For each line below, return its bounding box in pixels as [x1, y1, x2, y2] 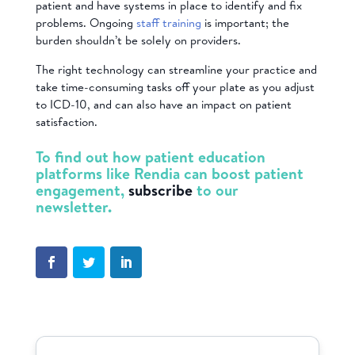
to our [196, 179, 239, 201]
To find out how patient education [35, 146, 265, 168]
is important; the [200, 13, 289, 31]
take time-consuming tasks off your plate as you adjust [35, 78, 315, 95]
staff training [136, 13, 201, 31]
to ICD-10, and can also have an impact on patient [35, 95, 292, 113]
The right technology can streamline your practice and [35, 60, 317, 78]
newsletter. [35, 196, 116, 218]
